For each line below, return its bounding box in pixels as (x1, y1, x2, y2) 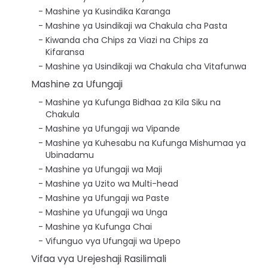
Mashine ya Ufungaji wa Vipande (45, 122, 180, 135)
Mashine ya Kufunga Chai (45, 220, 152, 233)
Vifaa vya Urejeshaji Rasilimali (31, 251, 166, 266)
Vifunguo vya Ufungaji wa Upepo (45, 234, 181, 247)
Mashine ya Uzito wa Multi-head (45, 177, 178, 190)
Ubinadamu (45, 148, 94, 161)
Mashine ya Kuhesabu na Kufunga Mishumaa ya (45, 136, 246, 149)
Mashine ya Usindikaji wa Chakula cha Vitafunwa (45, 60, 246, 72)
